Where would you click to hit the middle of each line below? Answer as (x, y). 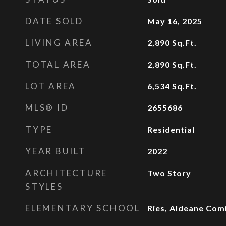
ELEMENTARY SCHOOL (83, 208)
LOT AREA (51, 86)
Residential (171, 129)
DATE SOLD (54, 21)
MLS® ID (47, 108)
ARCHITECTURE (66, 173)
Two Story (169, 173)
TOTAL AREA (58, 64)
